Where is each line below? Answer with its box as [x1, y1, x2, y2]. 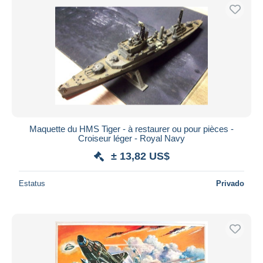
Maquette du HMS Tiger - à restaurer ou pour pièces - [29, 123, 234, 134]
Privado [216, 178, 244, 188]
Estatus [19, 178, 45, 188]
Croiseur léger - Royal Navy [78, 133, 185, 143]
